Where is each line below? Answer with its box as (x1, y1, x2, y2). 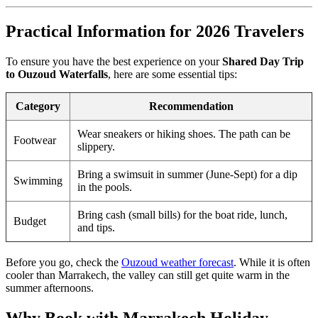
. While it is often (234, 256, 310, 268)
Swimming (13, 174, 62, 187)
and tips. (77, 221, 115, 234)
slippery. (77, 140, 115, 153)
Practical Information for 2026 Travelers (6, 22, 304, 41)
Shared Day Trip (222, 55, 304, 67)
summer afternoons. (6, 281, 94, 294)
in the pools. (77, 180, 132, 193)
